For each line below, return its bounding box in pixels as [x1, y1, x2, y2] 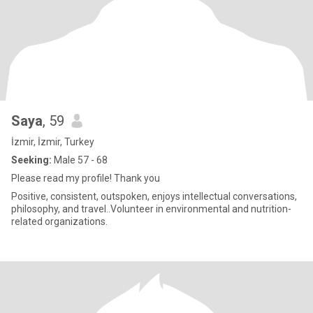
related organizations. [11, 216, 108, 227]
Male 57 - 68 [52, 154, 108, 166]
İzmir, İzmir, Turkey [11, 136, 94, 147]
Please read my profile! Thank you [11, 173, 160, 184]
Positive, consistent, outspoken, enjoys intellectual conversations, [11, 191, 297, 202]
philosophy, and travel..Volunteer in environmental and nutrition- [11, 203, 291, 214]
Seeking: [11, 154, 52, 166]
